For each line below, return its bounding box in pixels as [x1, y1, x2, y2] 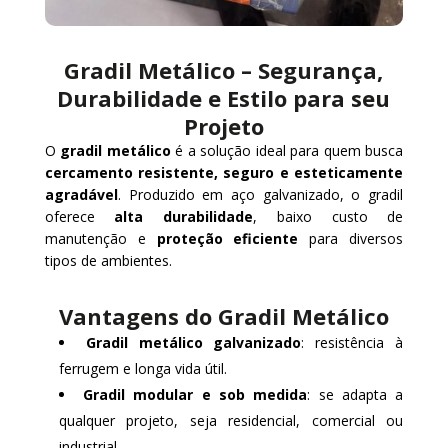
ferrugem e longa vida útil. [58, 358, 227, 378]
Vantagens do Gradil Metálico [58, 300, 389, 331]
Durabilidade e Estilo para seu [57, 82, 391, 113]
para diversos [298, 228, 404, 248]
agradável [44, 184, 118, 204]
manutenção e [44, 228, 157, 248]
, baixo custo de [253, 206, 404, 226]
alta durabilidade [114, 206, 254, 226]
